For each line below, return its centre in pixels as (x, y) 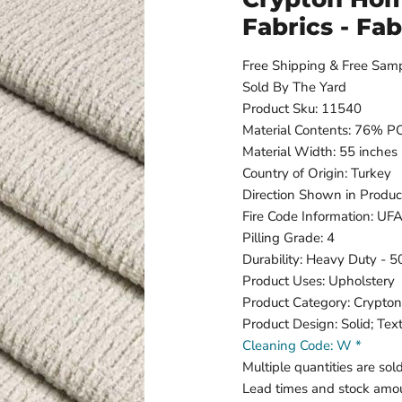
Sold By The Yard (294, 87)
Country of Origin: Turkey (317, 173)
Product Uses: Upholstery (319, 280)
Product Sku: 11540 (302, 108)
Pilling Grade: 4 (288, 237)
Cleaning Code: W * (302, 345)
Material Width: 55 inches (320, 151)
